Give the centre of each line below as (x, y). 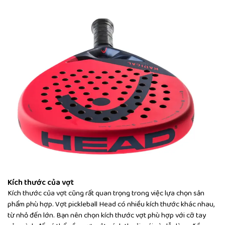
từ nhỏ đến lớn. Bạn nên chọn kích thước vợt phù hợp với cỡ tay (107, 216)
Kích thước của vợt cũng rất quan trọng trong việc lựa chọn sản (106, 194)
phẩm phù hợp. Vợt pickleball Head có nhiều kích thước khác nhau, (111, 205)
